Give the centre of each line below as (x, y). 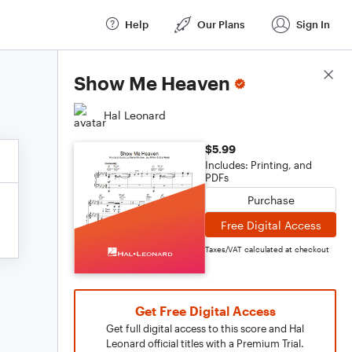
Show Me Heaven (152, 83)
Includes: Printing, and (258, 165)
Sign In (313, 24)
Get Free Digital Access (205, 311)
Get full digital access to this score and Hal (205, 328)
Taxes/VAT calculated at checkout (267, 249)
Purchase (271, 200)
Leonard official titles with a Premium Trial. (205, 343)
